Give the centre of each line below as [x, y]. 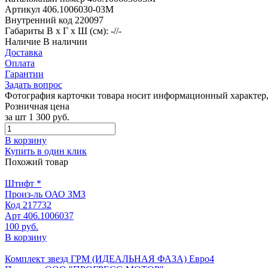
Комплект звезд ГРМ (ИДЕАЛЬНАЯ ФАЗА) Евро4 [109, 258]
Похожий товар [36, 162]
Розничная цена [37, 106]
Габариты [26, 31]
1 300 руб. [49, 117]
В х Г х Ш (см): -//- [84, 31]
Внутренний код [40, 20]
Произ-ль [25, 194]
